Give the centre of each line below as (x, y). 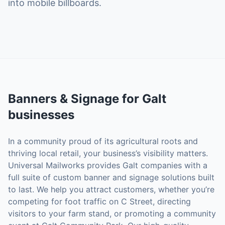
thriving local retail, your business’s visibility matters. (108, 153)
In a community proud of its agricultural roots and (103, 141)
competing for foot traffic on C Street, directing (99, 201)
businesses (41, 115)
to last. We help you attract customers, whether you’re (111, 189)
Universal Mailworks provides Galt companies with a (108, 165)
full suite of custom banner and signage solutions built (111, 177)
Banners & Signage (64, 99)
